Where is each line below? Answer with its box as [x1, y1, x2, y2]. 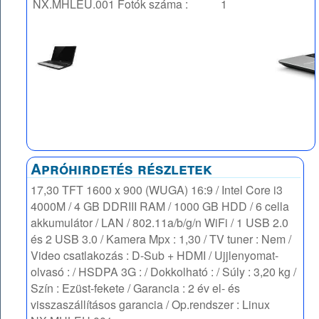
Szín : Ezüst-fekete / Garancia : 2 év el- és [31, 279, 241, 296]
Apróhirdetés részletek [31, 157, 213, 179]
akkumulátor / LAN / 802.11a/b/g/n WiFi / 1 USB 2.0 [31, 214, 289, 231]
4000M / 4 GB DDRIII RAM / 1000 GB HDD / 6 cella [31, 197, 290, 214]
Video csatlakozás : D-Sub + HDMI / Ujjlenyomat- [31, 246, 279, 263]
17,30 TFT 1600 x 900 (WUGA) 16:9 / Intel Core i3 [31, 181, 283, 198]
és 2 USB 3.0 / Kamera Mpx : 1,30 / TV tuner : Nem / [31, 230, 292, 247]
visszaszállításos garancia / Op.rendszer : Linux [31, 296, 271, 313]
